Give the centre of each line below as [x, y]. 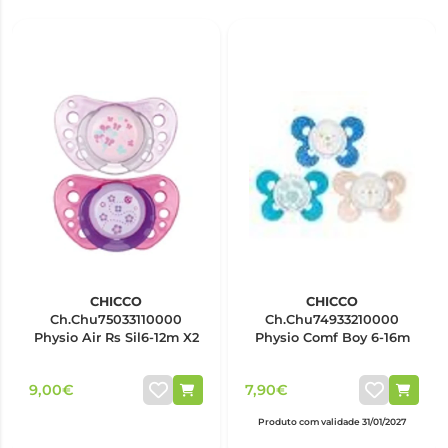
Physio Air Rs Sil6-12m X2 [116, 337]
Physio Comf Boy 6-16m [332, 337]
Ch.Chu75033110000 [116, 319]
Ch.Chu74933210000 [332, 319]
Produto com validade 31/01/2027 [332, 422]
